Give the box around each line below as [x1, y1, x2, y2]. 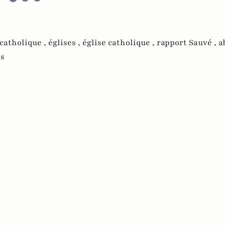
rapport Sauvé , [157, 37, 218, 49]
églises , [48, 37, 82, 49]
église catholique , [82, 37, 157, 49]
